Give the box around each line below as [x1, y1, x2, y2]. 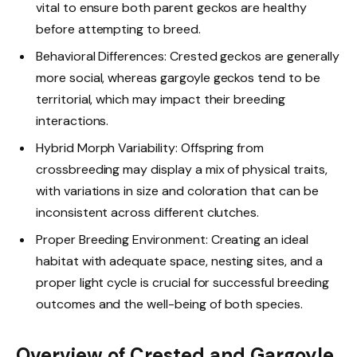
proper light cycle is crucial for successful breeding [36, 274, 329, 292]
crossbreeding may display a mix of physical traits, [36, 161, 328, 178]
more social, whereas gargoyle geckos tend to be [36, 69, 320, 87]
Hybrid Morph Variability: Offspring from [36, 139, 265, 157]
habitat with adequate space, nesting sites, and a [36, 253, 323, 270]
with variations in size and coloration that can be [36, 182, 319, 200]
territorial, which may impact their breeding [36, 91, 285, 108]
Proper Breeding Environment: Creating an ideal [36, 231, 308, 249]
